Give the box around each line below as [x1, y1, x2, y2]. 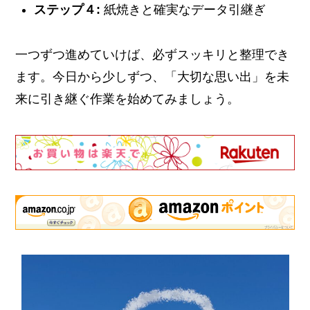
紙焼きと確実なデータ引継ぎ [100, 2, 266, 17]
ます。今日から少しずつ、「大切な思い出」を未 [15, 69, 290, 84]
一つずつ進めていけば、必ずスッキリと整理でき [15, 47, 290, 62]
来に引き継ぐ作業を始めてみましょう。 [15, 91, 240, 106]
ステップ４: [34, 2, 101, 17]
